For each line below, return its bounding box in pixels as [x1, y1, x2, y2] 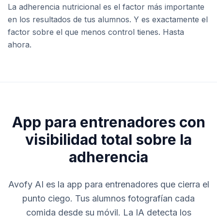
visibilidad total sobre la [25, 131, 192, 148]
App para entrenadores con [12, 113, 205, 131]
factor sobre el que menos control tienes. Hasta [8, 27, 184, 37]
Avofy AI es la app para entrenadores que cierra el [8, 179, 209, 189]
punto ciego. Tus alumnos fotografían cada [22, 193, 195, 203]
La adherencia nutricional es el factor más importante [8, 2, 204, 12]
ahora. [8, 40, 31, 49]
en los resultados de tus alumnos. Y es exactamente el [8, 15, 208, 24]
